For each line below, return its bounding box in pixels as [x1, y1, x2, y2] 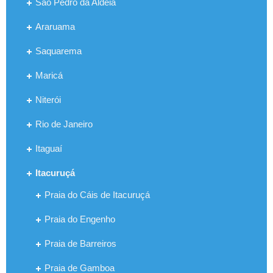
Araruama [35, 21, 75, 32]
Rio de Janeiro [35, 118, 93, 129]
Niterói [35, 94, 61, 105]
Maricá [35, 69, 63, 80]
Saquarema [35, 45, 82, 56]
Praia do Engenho [44, 213, 115, 224]
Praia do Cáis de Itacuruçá [44, 189, 150, 200]
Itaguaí [35, 143, 62, 154]
